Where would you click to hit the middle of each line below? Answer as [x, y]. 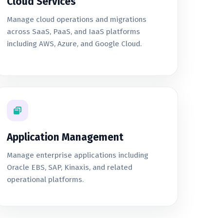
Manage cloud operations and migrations [77, 19]
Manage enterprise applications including [78, 155]
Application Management [65, 137]
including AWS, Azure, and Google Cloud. [74, 44]
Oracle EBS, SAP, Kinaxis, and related [70, 167]
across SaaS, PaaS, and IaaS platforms [74, 32]
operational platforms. [45, 180]
